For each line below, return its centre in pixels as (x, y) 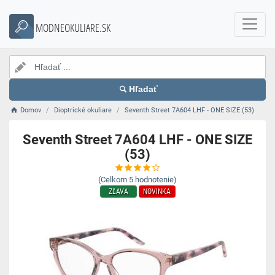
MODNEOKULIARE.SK (73, 28)
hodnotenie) (156, 180)
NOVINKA (157, 192)
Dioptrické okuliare (83, 110)
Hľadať (144, 89)
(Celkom (113, 180)
